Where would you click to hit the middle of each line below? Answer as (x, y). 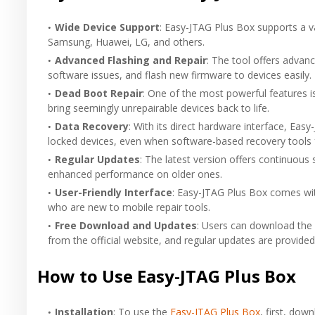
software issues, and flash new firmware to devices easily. (180, 75)
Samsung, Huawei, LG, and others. (126, 41)
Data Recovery (92, 126)
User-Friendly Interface (114, 192)
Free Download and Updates (126, 225)
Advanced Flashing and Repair (131, 60)
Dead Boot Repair (99, 93)
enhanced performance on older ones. (135, 174)
